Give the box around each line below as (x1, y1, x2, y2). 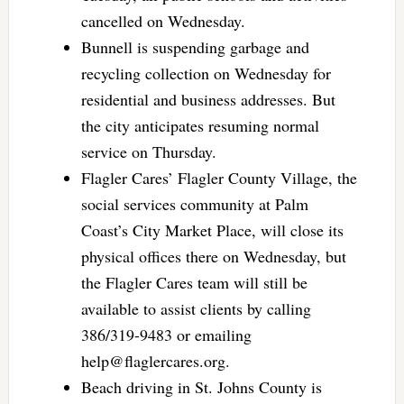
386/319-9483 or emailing (80, 323, 252, 345)
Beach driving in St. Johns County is (80, 375, 322, 398)
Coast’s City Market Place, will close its (80, 218, 344, 241)
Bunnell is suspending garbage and (80, 35, 309, 58)
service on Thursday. (80, 140, 216, 162)
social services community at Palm (80, 192, 308, 215)
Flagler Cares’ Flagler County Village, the (80, 166, 357, 188)
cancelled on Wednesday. (80, 9, 245, 32)
